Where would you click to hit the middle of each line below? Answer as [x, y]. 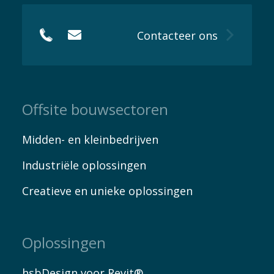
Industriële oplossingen [84, 165]
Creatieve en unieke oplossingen [107, 191]
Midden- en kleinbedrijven [90, 140]
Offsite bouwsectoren [95, 109]
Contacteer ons [178, 36]
